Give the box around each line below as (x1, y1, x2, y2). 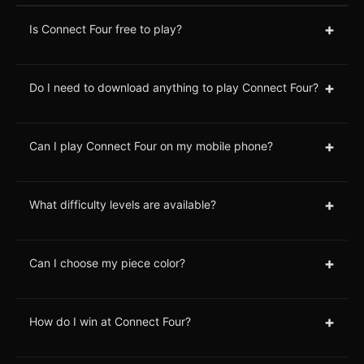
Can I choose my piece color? (29, 256, 185, 271)
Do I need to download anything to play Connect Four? (29, 80, 318, 95)
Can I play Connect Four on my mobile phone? (29, 139, 273, 154)
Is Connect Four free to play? (29, 22, 182, 37)
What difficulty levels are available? (29, 197, 216, 212)
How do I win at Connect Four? (29, 314, 191, 329)
